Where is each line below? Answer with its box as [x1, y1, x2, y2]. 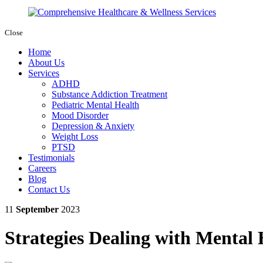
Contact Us [28, 184, 70, 194]
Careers [28, 163, 56, 173]
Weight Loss [52, 131, 98, 141]
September [16, 204, 59, 214]
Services [28, 68, 59, 78]
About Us [28, 57, 65, 68]
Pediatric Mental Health [52, 99, 139, 110]
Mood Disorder [52, 110, 109, 120]
